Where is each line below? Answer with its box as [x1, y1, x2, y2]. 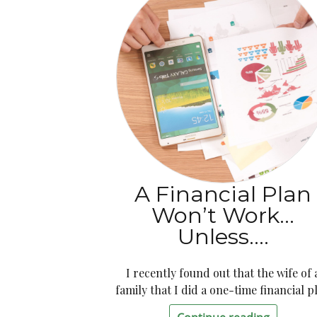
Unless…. [177, 222, 269, 250]
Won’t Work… [151, 201, 295, 229]
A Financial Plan [134, 180, 312, 207]
